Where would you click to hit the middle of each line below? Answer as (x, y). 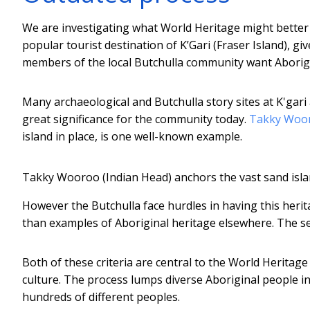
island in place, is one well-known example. (132, 136)
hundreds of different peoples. (101, 297)
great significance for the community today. (136, 119)
